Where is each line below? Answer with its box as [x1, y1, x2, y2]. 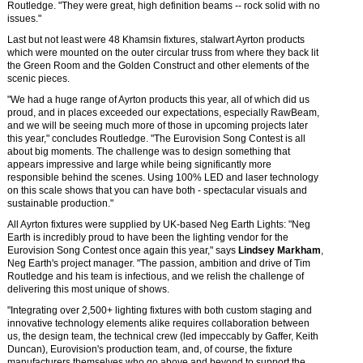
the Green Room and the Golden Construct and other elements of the [7, 60, 310, 71]
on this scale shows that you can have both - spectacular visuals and [7, 185, 307, 196]
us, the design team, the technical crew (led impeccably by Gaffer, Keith [7, 331, 318, 342]
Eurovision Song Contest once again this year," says [7, 245, 238, 256]
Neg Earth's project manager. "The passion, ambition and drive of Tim [7, 258, 310, 269]
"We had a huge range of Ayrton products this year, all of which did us [7, 94, 310, 105]
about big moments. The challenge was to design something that [7, 146, 290, 157]
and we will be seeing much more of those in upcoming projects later [7, 120, 308, 131]
